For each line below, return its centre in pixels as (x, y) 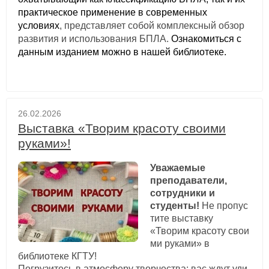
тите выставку (181, 218)
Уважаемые (177, 168)
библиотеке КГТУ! (57, 256)
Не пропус (225, 205)
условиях (39, 26)
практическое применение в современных (113, 13)
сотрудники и (182, 193)
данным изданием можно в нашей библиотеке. (123, 52)
